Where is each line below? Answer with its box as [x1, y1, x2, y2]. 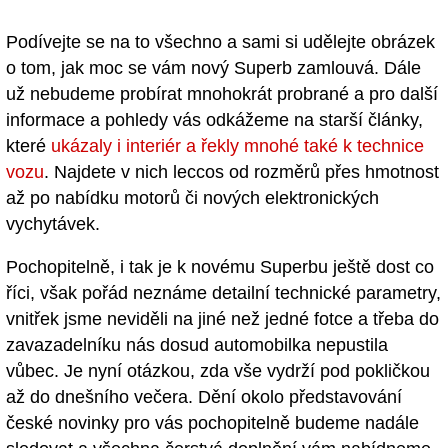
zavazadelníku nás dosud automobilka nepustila [6, 335, 388, 356]
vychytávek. [6, 214, 100, 235]
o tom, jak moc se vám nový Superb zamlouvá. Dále [6, 58, 421, 79]
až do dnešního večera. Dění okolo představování [6, 387, 402, 408]
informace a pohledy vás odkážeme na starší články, [6, 110, 423, 131]
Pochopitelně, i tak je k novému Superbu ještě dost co [6, 257, 434, 278]
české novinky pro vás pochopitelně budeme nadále [6, 413, 419, 434]
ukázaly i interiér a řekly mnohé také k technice [51, 136, 424, 157]
